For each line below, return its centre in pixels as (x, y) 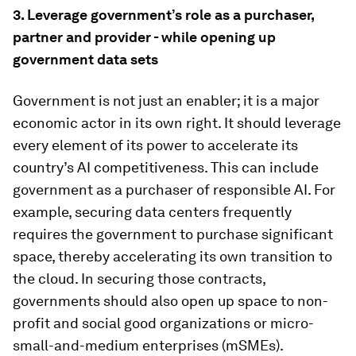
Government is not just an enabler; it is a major (166, 100)
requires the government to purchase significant (173, 234)
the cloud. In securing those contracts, (139, 278)
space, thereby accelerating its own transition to (172, 256)
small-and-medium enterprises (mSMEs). (148, 345)
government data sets (85, 59)
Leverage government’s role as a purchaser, (170, 14)
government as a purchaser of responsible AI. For (174, 189)
